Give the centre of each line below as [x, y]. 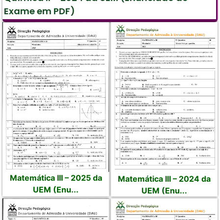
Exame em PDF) [40, 11]
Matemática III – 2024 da [164, 179]
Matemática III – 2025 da [56, 178]
